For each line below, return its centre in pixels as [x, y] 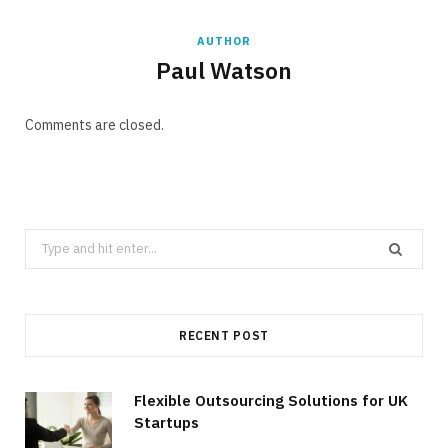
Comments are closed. [94, 124]
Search [45, 240]
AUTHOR [224, 40]
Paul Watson [224, 69]
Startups [166, 422]
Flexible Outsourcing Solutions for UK [271, 400]
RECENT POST [224, 335]
